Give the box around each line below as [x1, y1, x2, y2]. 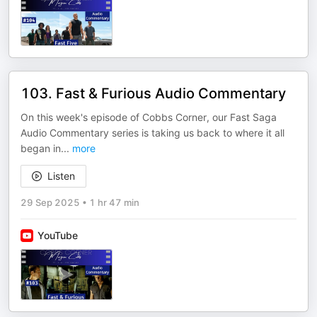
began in [21, 142, 61, 154]
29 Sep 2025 [21, 197, 80, 208]
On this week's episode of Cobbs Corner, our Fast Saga [21, 111, 277, 123]
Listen [47, 170, 75, 182]
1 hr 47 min [89, 197, 139, 208]
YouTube [38, 229, 78, 241]
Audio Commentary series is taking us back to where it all [21, 127, 284, 139]
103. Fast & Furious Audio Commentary [21, 85, 286, 102]
